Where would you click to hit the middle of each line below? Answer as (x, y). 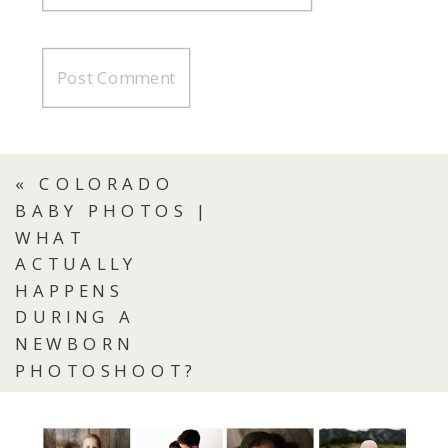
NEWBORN (75, 343)
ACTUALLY (77, 263)
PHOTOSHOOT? (106, 370)
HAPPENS (69, 290)
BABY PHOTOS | (113, 210)
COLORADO (107, 184)
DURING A (75, 317)
